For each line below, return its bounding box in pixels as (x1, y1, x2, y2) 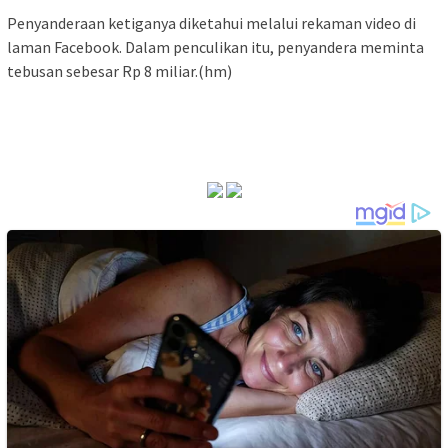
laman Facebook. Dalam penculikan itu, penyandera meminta (7, 36, 424, 57)
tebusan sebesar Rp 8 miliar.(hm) (7, 60, 232, 81)
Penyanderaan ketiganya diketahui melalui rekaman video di (7, 12, 416, 33)
